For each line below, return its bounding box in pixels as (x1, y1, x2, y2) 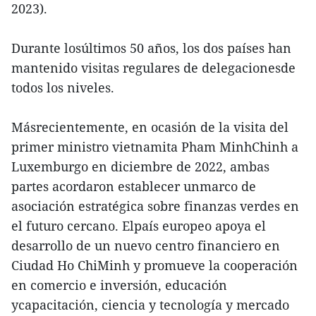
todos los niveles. (11, 79, 114, 96)
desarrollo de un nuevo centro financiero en (11, 237, 280, 254)
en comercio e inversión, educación (11, 276, 227, 293)
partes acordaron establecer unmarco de (11, 178, 256, 195)
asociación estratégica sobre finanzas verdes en (11, 197, 299, 214)
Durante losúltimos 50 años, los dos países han (11, 39, 291, 56)
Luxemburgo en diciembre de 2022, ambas (11, 158, 269, 175)
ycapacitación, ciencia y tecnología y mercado (11, 296, 289, 313)
